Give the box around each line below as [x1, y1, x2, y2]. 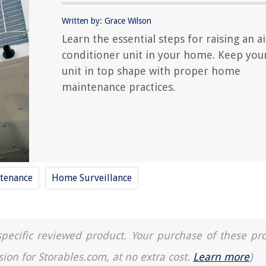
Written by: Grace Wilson [62, 16, 151, 26]
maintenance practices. [62, 81, 175, 93]
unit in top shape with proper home [62, 65, 240, 77]
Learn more [193, 251, 249, 263]
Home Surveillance [52, 172, 132, 183]
